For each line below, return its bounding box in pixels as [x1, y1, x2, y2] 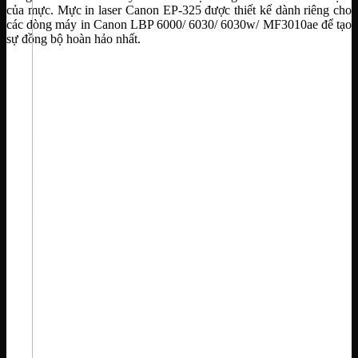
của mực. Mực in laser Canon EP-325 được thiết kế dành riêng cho [6, 2, 352, 17]
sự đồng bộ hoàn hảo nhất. [6, 31, 141, 46]
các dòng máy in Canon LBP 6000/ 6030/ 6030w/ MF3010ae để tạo [6, 17, 352, 31]
